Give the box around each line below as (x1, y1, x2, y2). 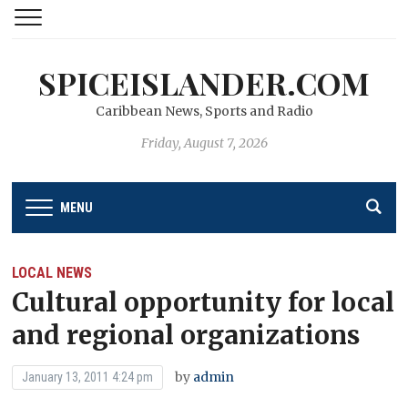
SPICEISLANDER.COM (38, 62, 370, 104)
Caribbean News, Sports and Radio (95, 103, 313, 119)
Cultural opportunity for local (12, 285, 395, 319)
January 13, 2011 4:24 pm (22, 369, 154, 384)
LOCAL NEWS (12, 263, 93, 281)
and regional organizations (12, 318, 361, 352)
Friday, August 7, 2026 (140, 135, 268, 151)
